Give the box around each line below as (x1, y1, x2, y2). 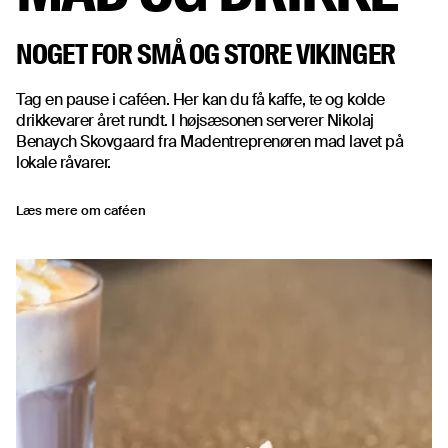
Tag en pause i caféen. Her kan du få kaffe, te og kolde (16, 89, 385, 111)
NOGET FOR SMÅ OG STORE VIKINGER (16, 36, 395, 74)
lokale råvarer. (16, 152, 111, 174)
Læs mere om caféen (16, 202, 146, 220)
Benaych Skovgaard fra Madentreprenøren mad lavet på (16, 131, 404, 153)
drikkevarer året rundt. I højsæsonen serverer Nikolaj (16, 110, 374, 132)
